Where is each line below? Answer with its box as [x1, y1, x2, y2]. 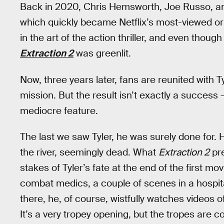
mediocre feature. [20, 104, 98, 117]
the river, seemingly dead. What [20, 146, 158, 159]
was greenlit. [73, 47, 131, 59]
